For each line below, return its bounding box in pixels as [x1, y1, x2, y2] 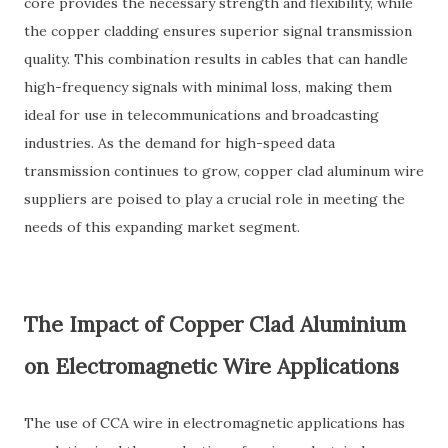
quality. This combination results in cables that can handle [24, 50, 408, 68]
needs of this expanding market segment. [24, 218, 300, 236]
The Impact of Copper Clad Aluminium [24, 311, 406, 338]
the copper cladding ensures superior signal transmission [24, 22, 412, 40]
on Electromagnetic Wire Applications [24, 353, 399, 380]
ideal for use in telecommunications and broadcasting [24, 106, 379, 124]
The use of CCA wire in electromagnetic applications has [24, 414, 405, 432]
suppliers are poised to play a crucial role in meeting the [24, 190, 405, 208]
